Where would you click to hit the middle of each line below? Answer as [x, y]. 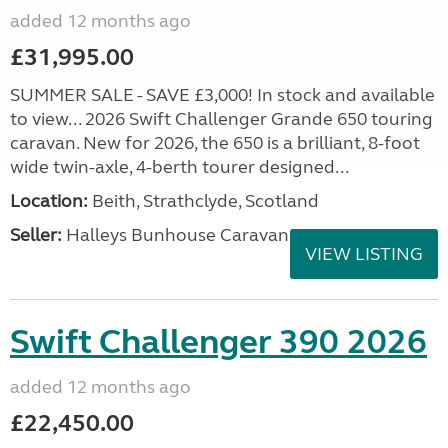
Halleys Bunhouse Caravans [179, 235]
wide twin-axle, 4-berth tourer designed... [179, 167]
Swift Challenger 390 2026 [218, 342]
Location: [49, 201]
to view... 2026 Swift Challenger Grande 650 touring [221, 119]
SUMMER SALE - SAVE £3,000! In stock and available [222, 95]
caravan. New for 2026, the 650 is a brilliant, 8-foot [215, 143]
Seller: [36, 235]
